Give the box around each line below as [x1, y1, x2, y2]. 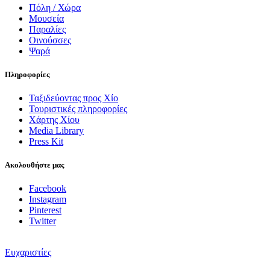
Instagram [29, 194, 66, 205]
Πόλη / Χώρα [29, 2, 81, 13]
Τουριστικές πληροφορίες [29, 104, 127, 115]
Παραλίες [29, 24, 66, 34]
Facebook [29, 183, 66, 194]
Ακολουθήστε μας [5, 160, 64, 170]
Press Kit [29, 136, 63, 147]
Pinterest [29, 205, 61, 216]
